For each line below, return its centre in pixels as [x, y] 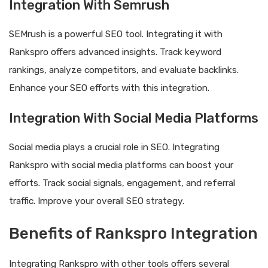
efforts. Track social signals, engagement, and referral [122, 183]
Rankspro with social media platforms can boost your [121, 165]
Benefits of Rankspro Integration [133, 233]
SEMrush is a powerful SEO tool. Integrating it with [116, 34]
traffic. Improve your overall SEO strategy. [97, 201]
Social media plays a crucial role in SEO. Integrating [114, 147]
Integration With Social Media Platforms [134, 118]
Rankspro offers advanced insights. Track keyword [115, 52]
